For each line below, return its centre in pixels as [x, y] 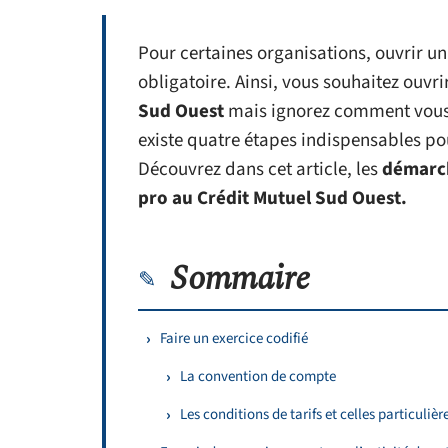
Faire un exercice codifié [234, 338]
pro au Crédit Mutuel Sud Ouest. [272, 198]
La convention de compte [258, 376]
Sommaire [240, 279]
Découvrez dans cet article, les [260, 169]
